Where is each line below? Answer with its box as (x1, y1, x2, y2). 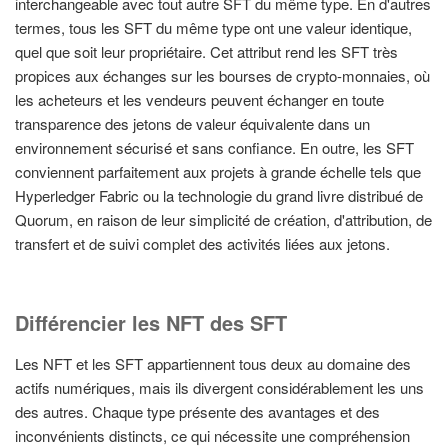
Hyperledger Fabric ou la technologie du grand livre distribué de (15, 185, 423, 207)
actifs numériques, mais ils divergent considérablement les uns (15, 376, 424, 398)
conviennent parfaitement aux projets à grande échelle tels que (15, 161, 421, 183)
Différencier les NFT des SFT (15, 307, 287, 337)
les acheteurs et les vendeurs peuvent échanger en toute (15, 89, 384, 111)
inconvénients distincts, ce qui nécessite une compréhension (15, 424, 410, 446)
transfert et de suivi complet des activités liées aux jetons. (15, 233, 390, 255)
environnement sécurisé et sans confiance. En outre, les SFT (15, 137, 414, 159)
